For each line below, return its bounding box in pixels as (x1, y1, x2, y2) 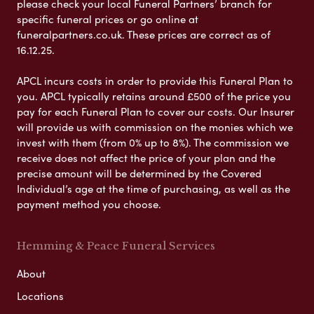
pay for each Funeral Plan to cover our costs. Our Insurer (17, 104, 294, 120)
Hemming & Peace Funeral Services (17, 239, 215, 253)
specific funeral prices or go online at (17, 11, 198, 27)
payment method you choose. (17, 196, 161, 212)
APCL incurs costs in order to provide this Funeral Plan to (17, 73, 293, 89)
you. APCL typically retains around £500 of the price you (17, 88, 291, 104)
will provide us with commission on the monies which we (17, 119, 293, 135)
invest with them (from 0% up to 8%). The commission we (17, 135, 289, 151)
